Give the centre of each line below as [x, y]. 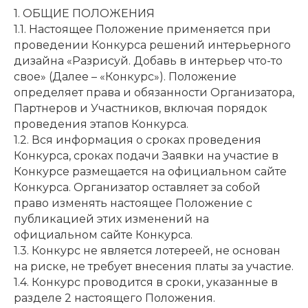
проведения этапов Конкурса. [101, 124]
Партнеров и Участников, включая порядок [141, 108]
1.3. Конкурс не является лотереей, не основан [147, 250]
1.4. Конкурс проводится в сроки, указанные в [146, 282]
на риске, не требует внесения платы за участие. [154, 266]
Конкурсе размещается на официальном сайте [150, 171]
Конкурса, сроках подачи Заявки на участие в [146, 155]
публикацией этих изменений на [111, 219]
